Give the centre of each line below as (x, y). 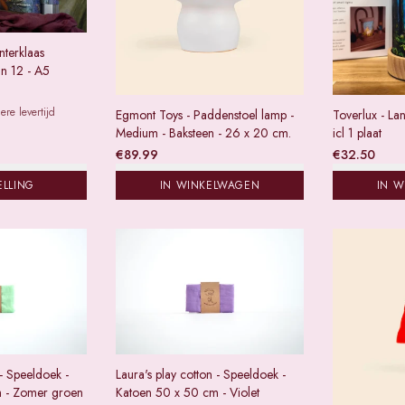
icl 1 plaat (357, 133)
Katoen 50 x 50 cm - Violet (188, 392)
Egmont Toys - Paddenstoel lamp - (205, 115)
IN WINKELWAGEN (210, 185)
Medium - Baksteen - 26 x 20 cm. (203, 133)
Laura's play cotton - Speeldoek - (201, 374)
